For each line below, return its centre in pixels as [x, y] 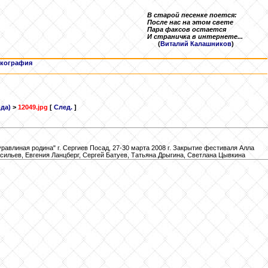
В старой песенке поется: [192, 15]
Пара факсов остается [187, 29]
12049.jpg [33, 107]
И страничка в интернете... [195, 36]
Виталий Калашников [196, 44]
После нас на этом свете [190, 22]
